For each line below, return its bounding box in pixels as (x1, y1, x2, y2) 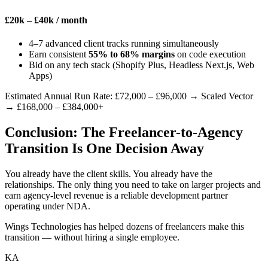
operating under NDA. (5, 200, 90, 211)
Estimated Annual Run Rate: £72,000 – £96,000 (5, 90, 189, 101)
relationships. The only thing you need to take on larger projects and (5, 179, 261, 190)
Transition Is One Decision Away (5, 140, 204, 156)
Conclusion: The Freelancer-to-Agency (5, 124, 243, 140)
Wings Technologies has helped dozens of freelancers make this (5, 221, 244, 232)
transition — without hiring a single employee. (5, 232, 179, 242)
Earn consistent (29, 48, 89, 59)
